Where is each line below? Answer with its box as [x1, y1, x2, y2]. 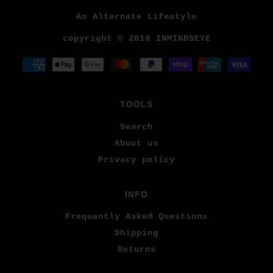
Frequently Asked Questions [65, 211, 208, 221]
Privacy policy [98, 154, 175, 165]
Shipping [115, 227, 158, 238]
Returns [117, 244, 156, 254]
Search [120, 121, 153, 132]
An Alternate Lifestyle [76, 12, 197, 22]
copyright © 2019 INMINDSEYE [62, 34, 211, 44]
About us [115, 138, 158, 148]
